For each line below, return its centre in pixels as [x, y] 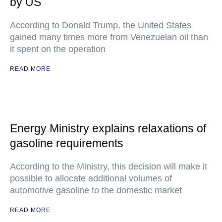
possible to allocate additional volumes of [91, 178]
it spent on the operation [58, 49]
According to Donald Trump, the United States [101, 25]
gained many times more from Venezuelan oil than [109, 37]
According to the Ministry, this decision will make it [109, 166]
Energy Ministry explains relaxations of [108, 128]
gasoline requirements [67, 143]
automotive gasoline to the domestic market [96, 190]
